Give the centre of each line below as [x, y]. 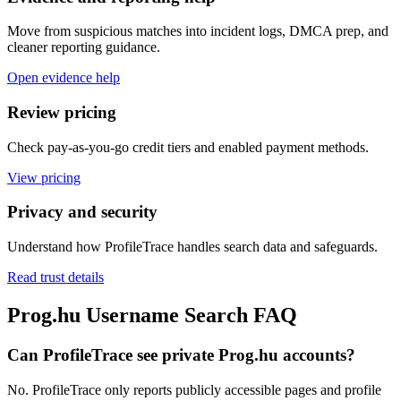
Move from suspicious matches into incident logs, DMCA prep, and [198, 31]
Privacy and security [82, 212]
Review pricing [62, 112]
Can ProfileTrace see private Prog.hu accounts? [181, 354]
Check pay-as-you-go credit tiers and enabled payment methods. [188, 147]
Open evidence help [64, 78]
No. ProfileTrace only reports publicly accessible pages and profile [194, 389]
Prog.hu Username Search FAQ [152, 315]
